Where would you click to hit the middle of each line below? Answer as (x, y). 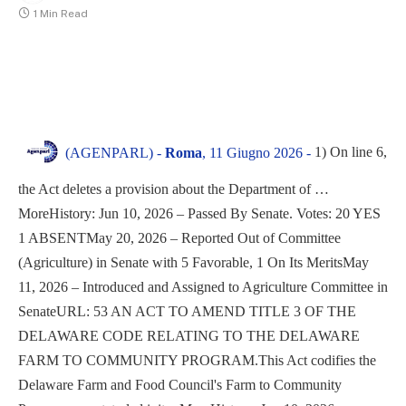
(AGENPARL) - (115, 153)
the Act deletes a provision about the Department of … (174, 188)
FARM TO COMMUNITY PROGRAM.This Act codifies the (197, 360)
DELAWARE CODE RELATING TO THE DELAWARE (189, 335)
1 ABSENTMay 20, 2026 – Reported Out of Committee (179, 237)
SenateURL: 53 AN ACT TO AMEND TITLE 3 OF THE (187, 311)
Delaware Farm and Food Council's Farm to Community (180, 384)
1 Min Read (61, 14)
